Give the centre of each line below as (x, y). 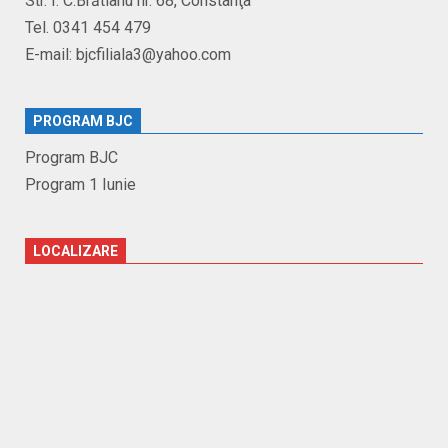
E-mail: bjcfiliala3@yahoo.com (128, 55)
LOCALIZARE (75, 251)
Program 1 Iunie (80, 185)
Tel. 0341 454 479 (88, 28)
